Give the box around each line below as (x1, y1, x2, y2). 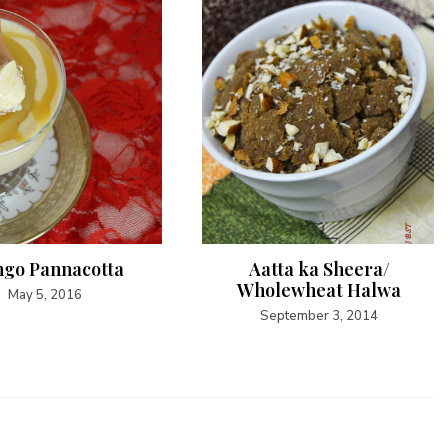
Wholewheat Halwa (237, 277, 401, 302)
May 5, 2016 (8, 285, 82, 304)
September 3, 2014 (260, 306, 378, 325)
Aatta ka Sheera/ (248, 256, 390, 281)
